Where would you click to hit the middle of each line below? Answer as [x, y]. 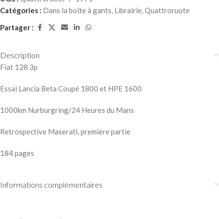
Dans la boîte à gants [77, 10]
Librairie [128, 10]
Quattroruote [167, 10]
